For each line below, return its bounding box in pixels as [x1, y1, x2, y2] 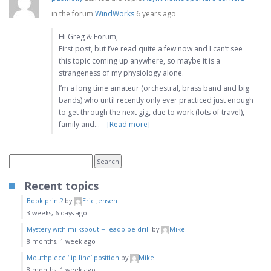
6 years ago [136, 8, 176, 19]
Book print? [27, 196, 63, 206]
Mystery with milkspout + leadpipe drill [27, 224, 150, 234]
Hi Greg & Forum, [59, 31, 118, 42]
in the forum [51, 8, 95, 19]
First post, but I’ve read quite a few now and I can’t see [59, 44, 243, 54]
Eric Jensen [82, 196, 117, 206]
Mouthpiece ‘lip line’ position [27, 253, 119, 263]
